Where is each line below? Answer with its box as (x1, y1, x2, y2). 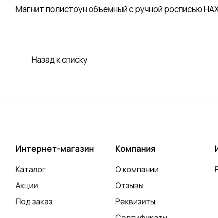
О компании (115, 164, 159, 175)
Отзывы (115, 180, 144, 191)
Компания (115, 143, 156, 155)
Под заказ (16, 196, 53, 207)
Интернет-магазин (16, 143, 94, 155)
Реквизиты (115, 196, 155, 207)
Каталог (16, 164, 46, 175)
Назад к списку (32, 54, 88, 66)
